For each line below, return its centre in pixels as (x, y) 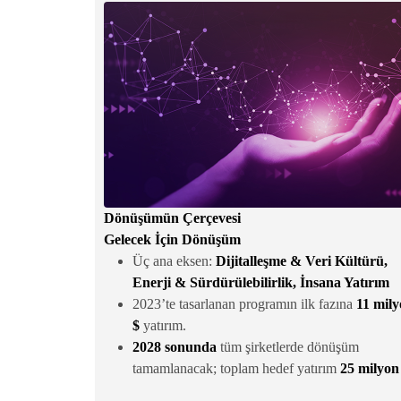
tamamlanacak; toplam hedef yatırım (236, 369)
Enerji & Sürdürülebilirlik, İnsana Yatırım (261, 283)
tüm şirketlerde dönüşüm (288, 347)
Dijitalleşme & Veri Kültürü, (302, 261)
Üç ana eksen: (174, 261)
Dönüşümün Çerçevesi (172, 218)
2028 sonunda (175, 347)
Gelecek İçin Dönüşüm (172, 240)
